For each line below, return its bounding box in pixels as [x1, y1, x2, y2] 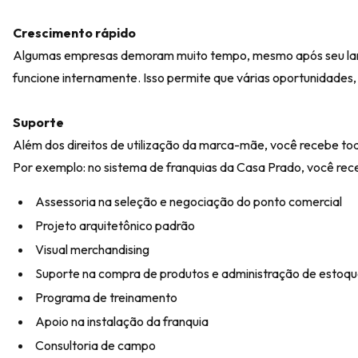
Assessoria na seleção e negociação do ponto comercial [35, 193, 342, 209]
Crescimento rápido [13, 25, 136, 41]
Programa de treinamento [35, 289, 177, 305]
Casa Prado [237, 159, 301, 175]
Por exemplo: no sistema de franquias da [13, 159, 237, 175]
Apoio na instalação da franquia [35, 313, 209, 329]
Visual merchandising [35, 241, 149, 257]
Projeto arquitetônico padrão [35, 217, 195, 233]
